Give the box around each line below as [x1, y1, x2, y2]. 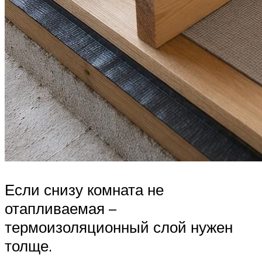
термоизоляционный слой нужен [5, 217, 233, 236]
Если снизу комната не [5, 180, 164, 199]
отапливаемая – [5, 198, 116, 218]
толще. [5, 236, 52, 255]
